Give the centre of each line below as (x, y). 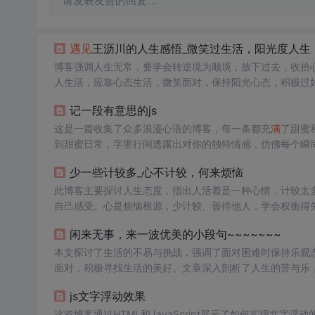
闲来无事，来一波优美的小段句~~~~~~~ (175, 234)
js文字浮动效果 (107, 296)
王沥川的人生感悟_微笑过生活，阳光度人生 (201, 49)
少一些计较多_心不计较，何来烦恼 (156, 172)
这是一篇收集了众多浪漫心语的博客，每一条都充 (162, 128)
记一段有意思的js (113, 110)
